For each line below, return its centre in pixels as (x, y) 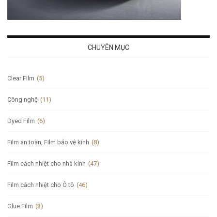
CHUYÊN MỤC (108, 47)
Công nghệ (23, 99)
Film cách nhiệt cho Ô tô (41, 185)
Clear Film (21, 78)
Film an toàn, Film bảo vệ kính (48, 142)
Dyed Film (21, 121)
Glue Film (20, 206)
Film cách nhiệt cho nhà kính (46, 163)
